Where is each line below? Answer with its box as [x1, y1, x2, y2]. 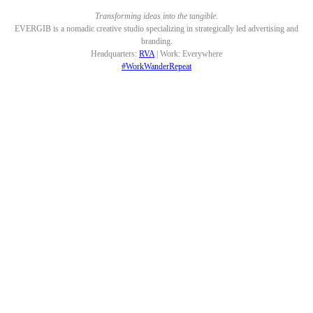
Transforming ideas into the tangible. [95, 10, 218, 21]
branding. [140, 36, 173, 46]
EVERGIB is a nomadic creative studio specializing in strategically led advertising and [15, 23, 298, 34]
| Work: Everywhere [154, 48, 222, 59]
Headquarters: [91, 48, 139, 59]
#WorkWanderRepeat [122, 61, 191, 71]
